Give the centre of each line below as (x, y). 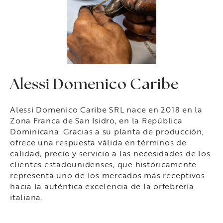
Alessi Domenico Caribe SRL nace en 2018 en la (106, 109)
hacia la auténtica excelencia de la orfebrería (102, 186)
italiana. (26, 197)
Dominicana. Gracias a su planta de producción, (107, 131)
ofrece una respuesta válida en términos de (98, 142)
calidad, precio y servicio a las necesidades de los (110, 153)
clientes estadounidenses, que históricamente (103, 164)
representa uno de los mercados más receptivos (108, 175)
